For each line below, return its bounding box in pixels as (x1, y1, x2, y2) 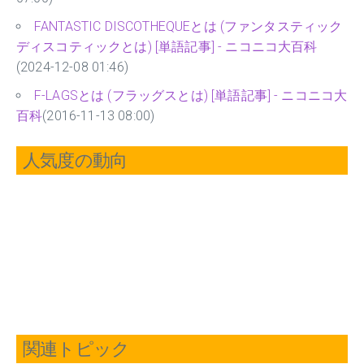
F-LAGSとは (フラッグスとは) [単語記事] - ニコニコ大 (34, 88, 348, 104)
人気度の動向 (23, 150, 128, 171)
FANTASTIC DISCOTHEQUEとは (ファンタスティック (34, 19, 343, 35)
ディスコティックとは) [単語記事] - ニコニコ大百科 (16, 39, 318, 55)
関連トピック (23, 339, 130, 360)
